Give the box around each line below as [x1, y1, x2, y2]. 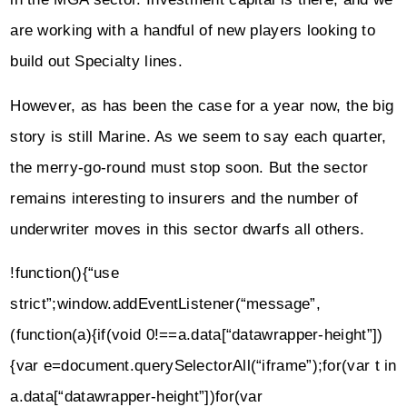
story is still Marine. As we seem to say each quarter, [10, 127, 387, 145]
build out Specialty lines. [10, 53, 184, 71]
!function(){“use [10, 264, 120, 283]
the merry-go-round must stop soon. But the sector [10, 158, 368, 176]
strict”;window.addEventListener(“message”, [10, 295, 321, 313]
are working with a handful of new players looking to [10, 22, 375, 40]
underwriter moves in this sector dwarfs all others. [10, 220, 365, 238]
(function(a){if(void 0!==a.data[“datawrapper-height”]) [10, 326, 383, 344]
